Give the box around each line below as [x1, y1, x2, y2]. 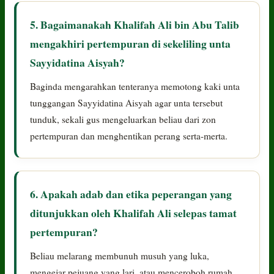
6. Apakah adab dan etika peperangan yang [30, 185, 232, 202]
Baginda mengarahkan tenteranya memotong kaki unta [30, 80, 240, 92]
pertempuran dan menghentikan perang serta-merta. [30, 129, 228, 142]
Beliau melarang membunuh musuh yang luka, [30, 249, 210, 262]
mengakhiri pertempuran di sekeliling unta [30, 35, 231, 51]
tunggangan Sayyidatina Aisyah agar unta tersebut [30, 96, 223, 109]
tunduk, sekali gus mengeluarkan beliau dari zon [30, 113, 217, 125]
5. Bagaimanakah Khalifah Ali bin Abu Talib [30, 16, 240, 32]
